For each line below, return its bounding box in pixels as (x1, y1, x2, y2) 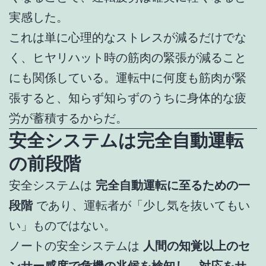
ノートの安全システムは (9, 239, 143, 253)
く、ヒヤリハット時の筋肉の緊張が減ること (9, 51, 246, 65)
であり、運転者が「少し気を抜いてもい (33, 199, 250, 213)
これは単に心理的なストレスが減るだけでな (9, 31, 246, 45)
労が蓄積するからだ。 (9, 112, 128, 125)
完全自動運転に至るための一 (96, 179, 250, 192)
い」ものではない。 (9, 219, 116, 233)
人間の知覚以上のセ (143, 239, 250, 253)
